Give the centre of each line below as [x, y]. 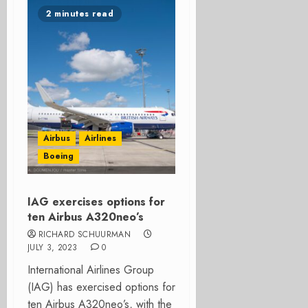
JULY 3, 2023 [53, 247]
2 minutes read [80, 14]
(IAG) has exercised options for [101, 287]
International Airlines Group [91, 270]
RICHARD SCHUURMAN [85, 234]
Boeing [58, 156]
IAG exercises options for [96, 202]
